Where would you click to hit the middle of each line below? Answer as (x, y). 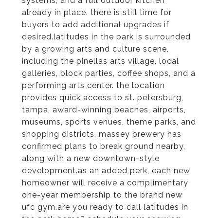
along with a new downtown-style (91, 158)
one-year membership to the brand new (102, 195)
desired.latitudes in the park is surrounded (106, 37)
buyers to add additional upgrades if (96, 25)
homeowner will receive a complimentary (105, 183)
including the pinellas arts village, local (100, 61)
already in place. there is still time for (97, 12)
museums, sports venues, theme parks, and (109, 122)
